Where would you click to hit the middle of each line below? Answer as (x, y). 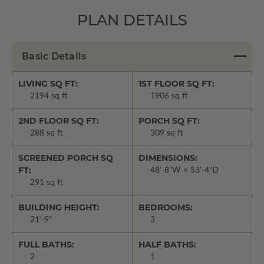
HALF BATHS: (167, 245)
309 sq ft (166, 133)
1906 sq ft (169, 96)
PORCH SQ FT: (169, 121)
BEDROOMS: (165, 208)
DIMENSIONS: (168, 158)
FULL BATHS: (46, 245)
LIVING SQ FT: (48, 84)
